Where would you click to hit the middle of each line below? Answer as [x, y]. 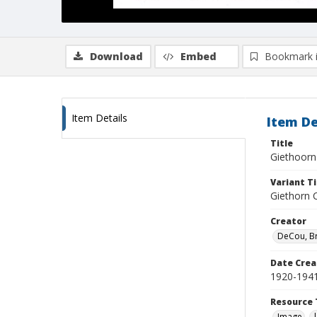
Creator [288, 221]
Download [116, 56]
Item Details [99, 118]
